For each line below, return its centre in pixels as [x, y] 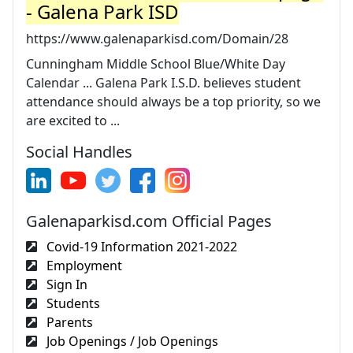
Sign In [65, 284]
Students [72, 303]
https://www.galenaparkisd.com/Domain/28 [157, 39]
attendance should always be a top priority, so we [173, 102]
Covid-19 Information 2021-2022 [140, 247]
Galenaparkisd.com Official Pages [149, 221]
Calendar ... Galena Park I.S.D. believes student [163, 83]
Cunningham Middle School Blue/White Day [156, 64]
